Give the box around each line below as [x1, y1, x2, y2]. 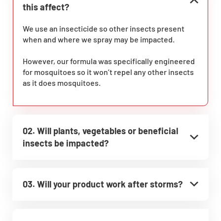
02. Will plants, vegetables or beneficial [23, 125, 178, 136]
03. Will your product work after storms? [23, 178, 183, 189]
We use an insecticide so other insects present [23, 23, 184, 33]
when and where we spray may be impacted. [23, 34, 175, 44]
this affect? [23, 1, 69, 12]
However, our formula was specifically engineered [23, 56, 195, 66]
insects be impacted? [23, 137, 109, 148]
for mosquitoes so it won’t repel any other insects [23, 67, 194, 76]
